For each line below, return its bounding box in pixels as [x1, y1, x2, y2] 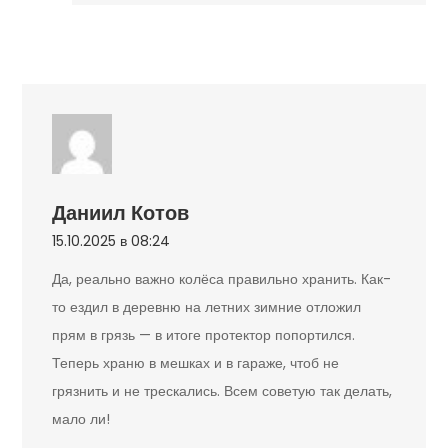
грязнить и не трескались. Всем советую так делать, [52, 381, 393, 402]
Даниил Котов [52, 199, 190, 228]
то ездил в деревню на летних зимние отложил [52, 297, 362, 318]
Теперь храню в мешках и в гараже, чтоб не [52, 353, 340, 374]
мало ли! [52, 409, 111, 430]
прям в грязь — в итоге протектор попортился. [52, 325, 356, 346]
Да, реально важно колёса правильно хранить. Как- [52, 269, 392, 290]
